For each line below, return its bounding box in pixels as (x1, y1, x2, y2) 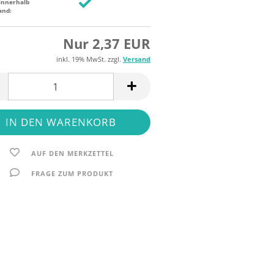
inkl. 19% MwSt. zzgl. (56, 54, 123, 64)
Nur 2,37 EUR (63, 34, 150, 53)
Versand (123, 54, 150, 64)
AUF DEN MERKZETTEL (31, 149, 114, 158)
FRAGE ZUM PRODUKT (31, 169, 114, 178)
